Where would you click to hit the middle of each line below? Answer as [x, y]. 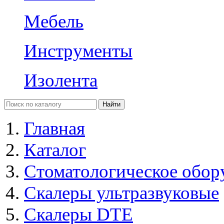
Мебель [54, 21]
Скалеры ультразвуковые [121, 192]
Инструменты [78, 50]
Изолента [61, 80]
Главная [54, 128]
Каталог [55, 149]
